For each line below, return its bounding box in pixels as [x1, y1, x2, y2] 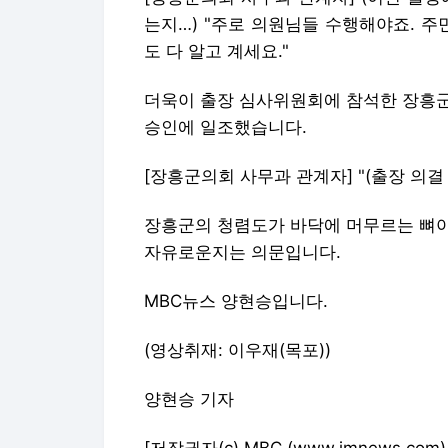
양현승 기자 [144, 388, 234, 409]
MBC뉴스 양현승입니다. [144, 290, 328, 311]
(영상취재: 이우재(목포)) [144, 339, 331, 360]
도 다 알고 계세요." [144, 40, 289, 61]
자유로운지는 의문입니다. [144, 241, 341, 262]
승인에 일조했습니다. [144, 116, 307, 137]
